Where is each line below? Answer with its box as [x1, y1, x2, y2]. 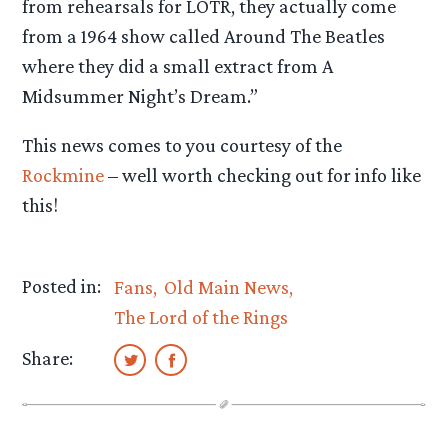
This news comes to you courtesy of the [22, 134, 343, 157]
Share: [22, 347, 74, 370]
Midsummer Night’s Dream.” [22, 85, 259, 108]
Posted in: [22, 274, 102, 297]
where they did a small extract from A [22, 55, 334, 78]
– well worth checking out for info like [104, 164, 422, 187]
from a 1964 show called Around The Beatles [22, 25, 386, 48]
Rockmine [22, 164, 105, 187]
